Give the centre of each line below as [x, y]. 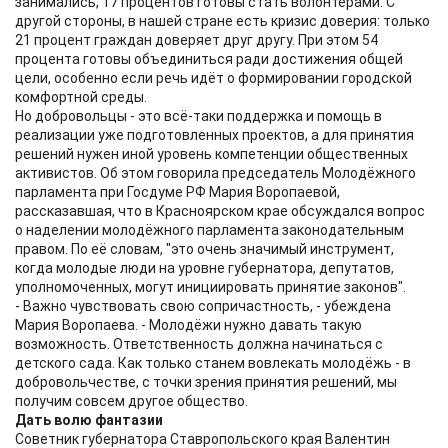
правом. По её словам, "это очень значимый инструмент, [204, 249]
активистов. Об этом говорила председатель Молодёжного [215, 173]
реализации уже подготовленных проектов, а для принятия [214, 135]
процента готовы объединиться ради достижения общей [209, 59]
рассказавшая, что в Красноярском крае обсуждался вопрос [220, 211]
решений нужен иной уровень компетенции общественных [211, 154]
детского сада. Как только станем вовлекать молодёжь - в [213, 363]
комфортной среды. [81, 97]
